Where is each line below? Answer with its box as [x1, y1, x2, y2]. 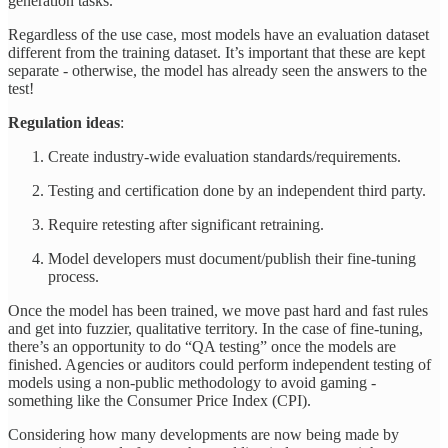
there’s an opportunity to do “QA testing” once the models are [8, 338, 396, 356]
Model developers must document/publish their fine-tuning [48, 250, 416, 268]
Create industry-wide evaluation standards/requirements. [48, 148, 401, 166]
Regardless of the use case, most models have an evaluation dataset [8, 26, 429, 44]
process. [48, 268, 99, 286]
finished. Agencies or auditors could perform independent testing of [8, 356, 431, 374]
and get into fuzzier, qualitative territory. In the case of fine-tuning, [8, 320, 423, 338]
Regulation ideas [8, 114, 120, 132]
